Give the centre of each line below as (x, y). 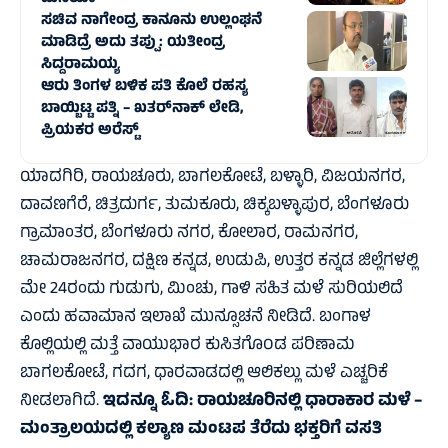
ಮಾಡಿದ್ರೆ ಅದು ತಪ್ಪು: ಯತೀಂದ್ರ (133, 43)
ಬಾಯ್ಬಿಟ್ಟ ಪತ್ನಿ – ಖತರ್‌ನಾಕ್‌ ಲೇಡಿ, (142, 109)
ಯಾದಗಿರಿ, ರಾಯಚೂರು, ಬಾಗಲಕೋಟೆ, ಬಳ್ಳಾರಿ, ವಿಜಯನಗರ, (212, 178)
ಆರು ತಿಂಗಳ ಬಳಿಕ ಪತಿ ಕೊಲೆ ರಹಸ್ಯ (144, 87)
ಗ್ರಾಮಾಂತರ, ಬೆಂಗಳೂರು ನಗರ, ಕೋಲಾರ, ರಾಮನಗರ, (189, 234)
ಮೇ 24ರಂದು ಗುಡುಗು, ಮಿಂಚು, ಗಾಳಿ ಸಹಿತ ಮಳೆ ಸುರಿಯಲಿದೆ (211, 290)
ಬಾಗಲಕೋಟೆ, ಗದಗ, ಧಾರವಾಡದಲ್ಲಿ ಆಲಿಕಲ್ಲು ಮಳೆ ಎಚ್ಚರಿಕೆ (204, 374)
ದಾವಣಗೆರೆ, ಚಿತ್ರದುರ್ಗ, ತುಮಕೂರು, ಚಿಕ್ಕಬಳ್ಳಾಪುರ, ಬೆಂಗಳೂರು (214, 206)
